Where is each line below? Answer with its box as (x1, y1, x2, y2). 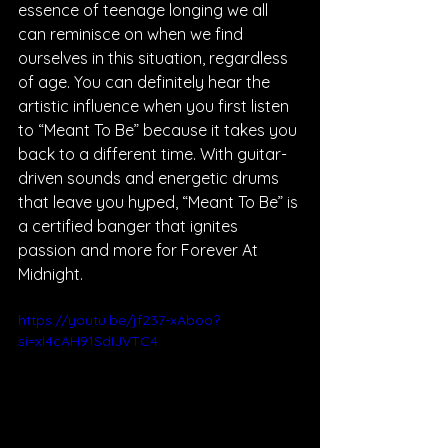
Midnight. (18, 264, 83, 284)
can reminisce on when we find (18, 24, 247, 44)
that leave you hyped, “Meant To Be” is (18, 192, 302, 212)
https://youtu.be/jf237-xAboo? (18, 311, 220, 329)
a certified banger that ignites (18, 216, 242, 236)
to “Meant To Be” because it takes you (18, 120, 301, 140)
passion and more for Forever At (18, 240, 262, 260)
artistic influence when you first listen (18, 96, 293, 116)
